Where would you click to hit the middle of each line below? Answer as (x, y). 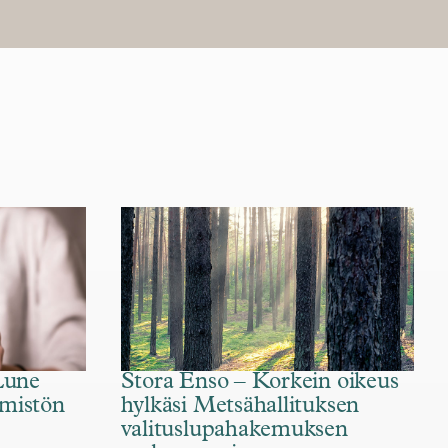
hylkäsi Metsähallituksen (240, 407)
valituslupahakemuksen (234, 431)
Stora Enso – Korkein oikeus (259, 383)
